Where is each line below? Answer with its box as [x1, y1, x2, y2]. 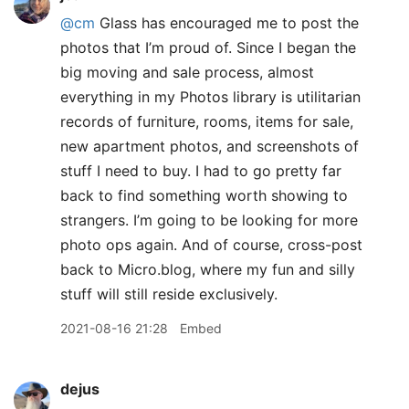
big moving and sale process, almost [60, 63, 314, 81]
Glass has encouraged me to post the [95, 14, 359, 32]
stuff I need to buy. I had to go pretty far [60, 162, 341, 180]
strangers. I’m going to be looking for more [60, 211, 358, 229]
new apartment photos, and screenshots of [60, 137, 359, 155]
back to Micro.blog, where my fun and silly [60, 260, 355, 278]
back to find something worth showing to [60, 186, 348, 204]
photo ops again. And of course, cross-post [60, 236, 362, 254]
